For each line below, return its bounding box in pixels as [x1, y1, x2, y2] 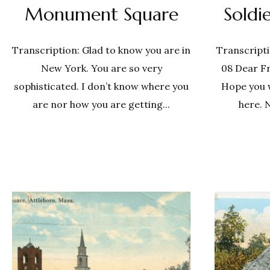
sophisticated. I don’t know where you [14, 80, 189, 92]
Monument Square [24, 3, 178, 25]
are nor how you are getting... [33, 98, 170, 110]
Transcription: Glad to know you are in [12, 44, 190, 56]
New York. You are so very [40, 62, 162, 74]
